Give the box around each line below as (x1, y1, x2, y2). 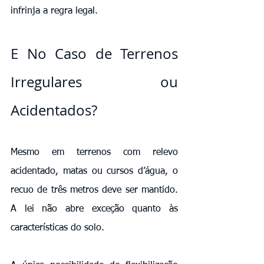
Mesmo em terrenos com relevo (11, 147, 178, 157)
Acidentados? (11, 100, 97, 120)
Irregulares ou (11, 72, 178, 91)
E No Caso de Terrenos (11, 44, 178, 63)
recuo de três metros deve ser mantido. (11, 185, 178, 195)
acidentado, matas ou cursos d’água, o (11, 166, 178, 176)
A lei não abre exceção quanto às (11, 204, 178, 214)
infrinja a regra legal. (11, 6, 98, 16)
